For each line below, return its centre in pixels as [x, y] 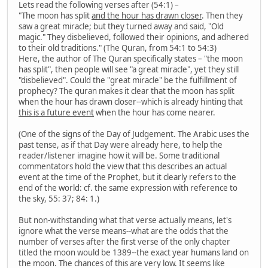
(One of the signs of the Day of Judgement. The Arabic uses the [134, 134]
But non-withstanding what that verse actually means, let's [125, 220]
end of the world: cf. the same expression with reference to [128, 188]
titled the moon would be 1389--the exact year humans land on [134, 252]
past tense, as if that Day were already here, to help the [121, 144]
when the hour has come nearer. [155, 112]
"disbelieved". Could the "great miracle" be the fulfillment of [128, 80]
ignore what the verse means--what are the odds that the [124, 231]
